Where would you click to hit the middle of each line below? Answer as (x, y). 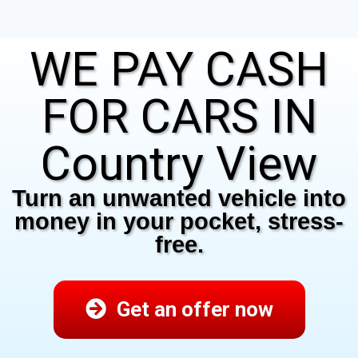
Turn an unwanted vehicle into (179, 198)
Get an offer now (195, 309)
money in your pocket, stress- (179, 221)
